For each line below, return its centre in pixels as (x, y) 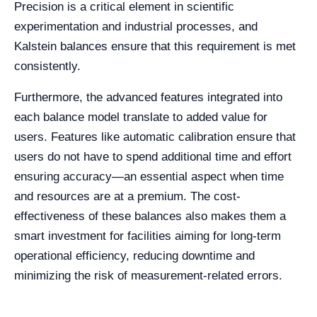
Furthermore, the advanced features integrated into (148, 98)
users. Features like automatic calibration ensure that (155, 137)
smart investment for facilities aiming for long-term (148, 236)
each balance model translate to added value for (141, 117)
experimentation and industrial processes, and (136, 27)
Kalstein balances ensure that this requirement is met (155, 47)
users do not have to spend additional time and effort (153, 157)
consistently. (47, 67)
